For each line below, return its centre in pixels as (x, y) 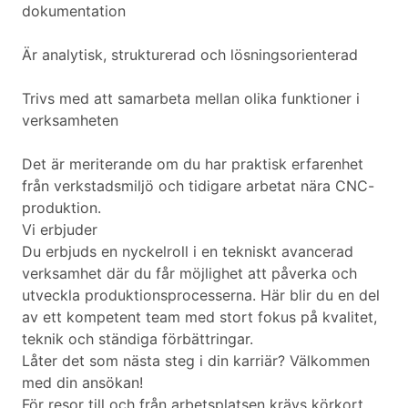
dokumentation (74, 11)
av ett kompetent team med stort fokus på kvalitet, (199, 317)
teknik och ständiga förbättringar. (138, 339)
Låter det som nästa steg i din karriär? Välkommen (196, 361)
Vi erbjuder (60, 230)
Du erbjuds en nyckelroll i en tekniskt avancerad (188, 252)
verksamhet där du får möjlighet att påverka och (189, 274)
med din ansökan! (82, 383)
